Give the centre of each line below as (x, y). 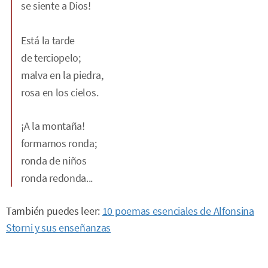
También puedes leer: (54, 211)
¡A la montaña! (53, 126)
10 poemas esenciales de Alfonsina (178, 211)
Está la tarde (48, 40)
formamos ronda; (59, 143)
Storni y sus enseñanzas (59, 228)
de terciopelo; (51, 58)
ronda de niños (54, 161)
